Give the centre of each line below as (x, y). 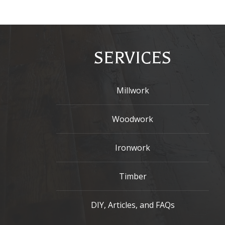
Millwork (133, 90)
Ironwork (133, 148)
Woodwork (133, 119)
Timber (133, 176)
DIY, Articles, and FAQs (133, 205)
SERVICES (133, 58)
